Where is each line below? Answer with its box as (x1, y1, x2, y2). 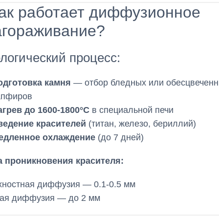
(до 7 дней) (95, 132, 144, 143)
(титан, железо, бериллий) (86, 119, 196, 129)
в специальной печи (89, 105, 174, 115)
